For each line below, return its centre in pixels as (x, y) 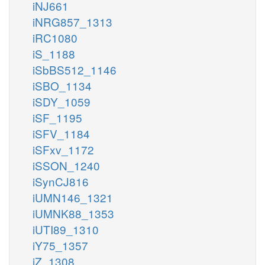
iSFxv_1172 (63, 149)
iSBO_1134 (62, 85)
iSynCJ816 (61, 181)
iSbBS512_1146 (75, 69)
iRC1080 (55, 37)
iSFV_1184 (61, 133)
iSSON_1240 (66, 165)
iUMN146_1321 (73, 197)
